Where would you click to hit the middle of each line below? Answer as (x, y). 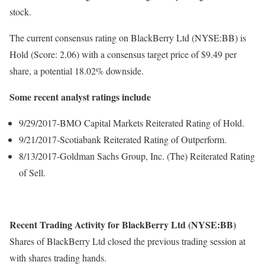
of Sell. (32, 172)
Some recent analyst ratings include (80, 97)
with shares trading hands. (58, 258)
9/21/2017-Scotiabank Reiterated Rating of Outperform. (123, 139)
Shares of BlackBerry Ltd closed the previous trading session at (127, 241)
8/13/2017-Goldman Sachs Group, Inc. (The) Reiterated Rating (137, 156)
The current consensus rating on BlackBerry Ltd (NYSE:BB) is (128, 38)
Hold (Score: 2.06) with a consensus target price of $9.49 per (123, 54)
